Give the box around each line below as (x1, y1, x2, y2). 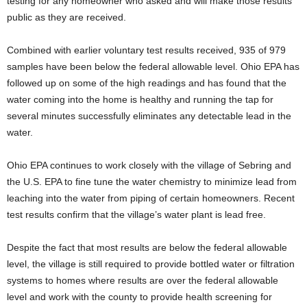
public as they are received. (7, 12, 126, 23)
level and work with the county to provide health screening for (7, 291, 272, 302)
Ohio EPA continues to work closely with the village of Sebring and (7, 160, 291, 171)
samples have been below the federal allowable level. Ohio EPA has (7, 61, 299, 72)
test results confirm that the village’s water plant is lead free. (7, 209, 266, 220)
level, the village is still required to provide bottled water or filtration (7, 258, 295, 269)
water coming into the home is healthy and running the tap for (7, 94, 273, 105)
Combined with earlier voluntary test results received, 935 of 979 (7, 45, 286, 56)
